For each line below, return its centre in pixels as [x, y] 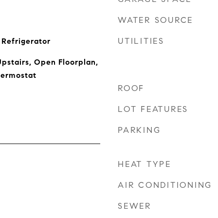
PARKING [139, 130]
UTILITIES [141, 41]
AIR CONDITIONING [165, 185]
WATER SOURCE [155, 20]
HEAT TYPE [145, 164]
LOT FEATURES [153, 109]
